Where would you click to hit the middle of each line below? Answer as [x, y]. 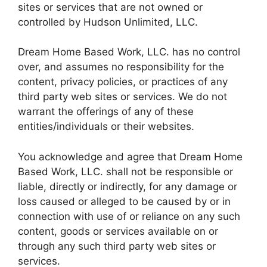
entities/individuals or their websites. [106, 127]
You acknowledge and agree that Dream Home [130, 156]
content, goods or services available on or [118, 231]
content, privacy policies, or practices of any [123, 82]
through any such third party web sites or [117, 246]
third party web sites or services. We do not [122, 97]
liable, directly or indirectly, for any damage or [128, 186]
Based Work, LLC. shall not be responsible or [125, 171]
